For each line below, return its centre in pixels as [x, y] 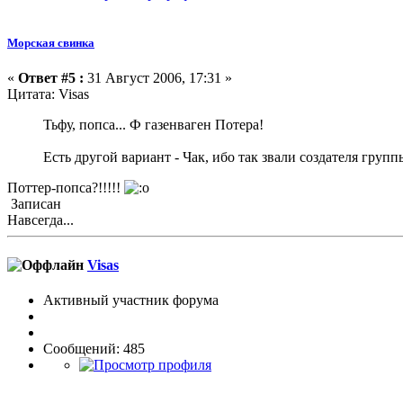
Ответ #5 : [51, 78]
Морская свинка [51, 43]
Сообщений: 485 [94, 348]
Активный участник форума [131, 300]
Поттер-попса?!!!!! [66, 188]
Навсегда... [40, 220]
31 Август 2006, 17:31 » [158, 78]
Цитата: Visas [48, 94]
